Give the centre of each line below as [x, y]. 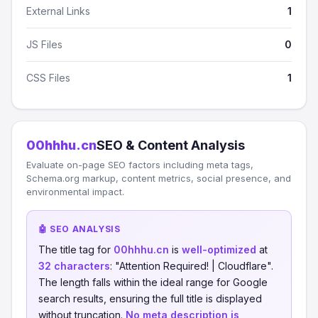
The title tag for [76, 250]
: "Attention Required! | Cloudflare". [192, 266]
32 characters [74, 266]
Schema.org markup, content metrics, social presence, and [159, 178]
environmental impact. [75, 192]
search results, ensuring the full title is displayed [150, 298]
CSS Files [48, 78]
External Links [58, 11]
